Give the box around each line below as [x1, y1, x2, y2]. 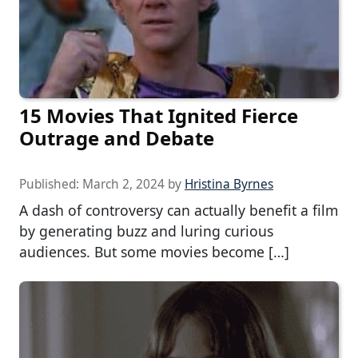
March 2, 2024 [82, 176, 165, 193]
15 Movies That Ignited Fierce [19, 102, 298, 129]
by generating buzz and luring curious [19, 221, 273, 241]
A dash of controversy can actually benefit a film [19, 201, 338, 221]
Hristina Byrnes [185, 176, 273, 193]
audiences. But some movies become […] [19, 242, 289, 262]
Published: [19, 176, 82, 193]
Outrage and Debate [19, 125, 214, 152]
